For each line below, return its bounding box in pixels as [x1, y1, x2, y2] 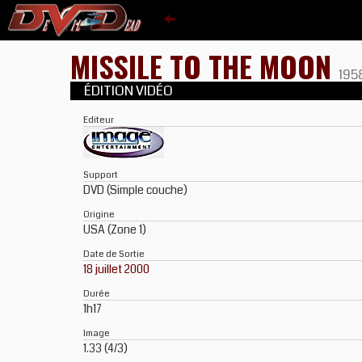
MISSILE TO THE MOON [70, 44, 339, 87]
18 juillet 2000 [83, 261, 149, 277]
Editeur [83, 113, 114, 126]
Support [83, 168, 118, 181]
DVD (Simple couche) [83, 182, 187, 198]
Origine [83, 208, 115, 221]
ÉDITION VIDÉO [83, 82, 178, 100]
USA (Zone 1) [83, 221, 146, 238]
